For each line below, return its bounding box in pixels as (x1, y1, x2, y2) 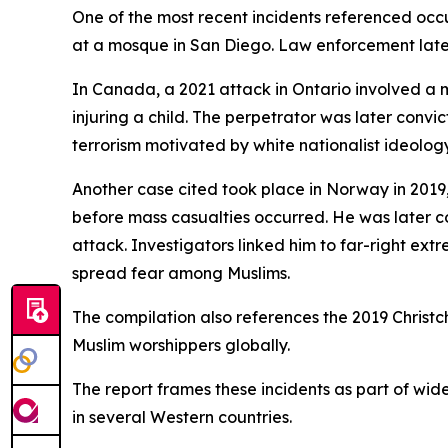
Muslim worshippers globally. (72, 334, 290, 355)
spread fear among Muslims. (72, 262, 290, 283)
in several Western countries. (72, 406, 292, 427)
